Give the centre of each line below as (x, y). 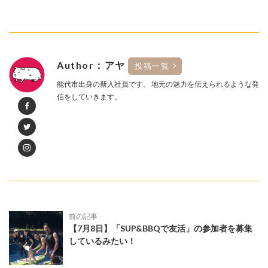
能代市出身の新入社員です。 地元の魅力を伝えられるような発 (158, 84)
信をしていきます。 (89, 96)
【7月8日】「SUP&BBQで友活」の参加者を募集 (161, 228)
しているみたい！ (102, 240)
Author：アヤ (92, 65)
